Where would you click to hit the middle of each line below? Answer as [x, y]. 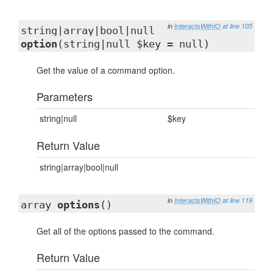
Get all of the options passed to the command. [126, 231]
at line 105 [237, 26]
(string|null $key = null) [133, 44]
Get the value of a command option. [106, 70]
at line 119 [237, 200]
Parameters [65, 96]
